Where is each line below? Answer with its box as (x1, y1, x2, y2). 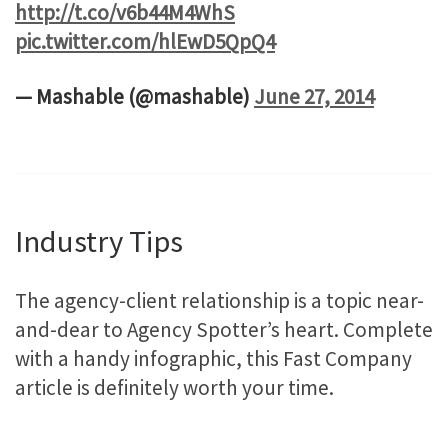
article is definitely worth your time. (15, 374, 334, 402)
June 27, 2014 (254, 83, 374, 110)
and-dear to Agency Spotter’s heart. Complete (15, 316, 433, 344)
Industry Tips (15, 222, 183, 260)
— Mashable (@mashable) (15, 83, 254, 110)
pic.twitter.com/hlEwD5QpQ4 (15, 27, 275, 55)
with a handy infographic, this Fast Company (15, 345, 412, 373)
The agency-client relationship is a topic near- (15, 287, 424, 315)
